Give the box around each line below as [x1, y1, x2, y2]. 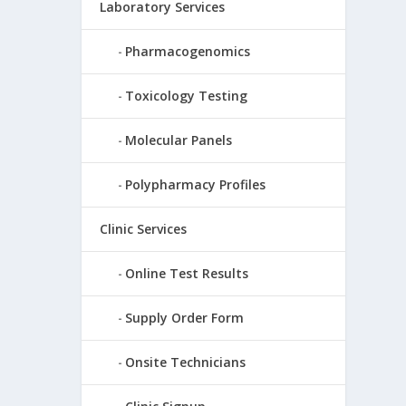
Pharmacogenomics [125, 43, 251, 61]
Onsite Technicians [125, 353, 246, 372]
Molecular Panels [125, 131, 233, 150]
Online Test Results [125, 265, 249, 283]
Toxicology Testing [125, 87, 248, 105]
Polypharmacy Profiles [125, 176, 266, 194]
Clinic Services [100, 220, 188, 238]
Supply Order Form [125, 309, 245, 327]
